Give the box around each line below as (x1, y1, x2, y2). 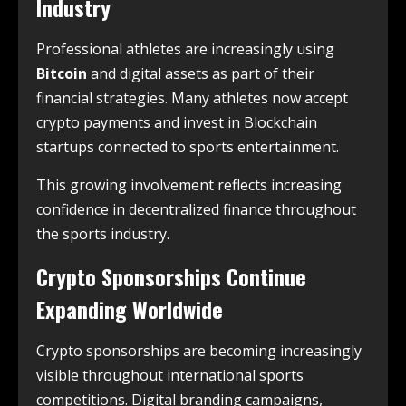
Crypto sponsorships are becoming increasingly (36, 340, 362, 361)
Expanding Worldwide (36, 292, 223, 325)
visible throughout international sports (36, 364, 304, 385)
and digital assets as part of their (87, 63, 314, 83)
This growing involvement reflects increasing (36, 174, 342, 195)
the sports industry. (36, 223, 169, 244)
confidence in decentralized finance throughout (36, 198, 356, 219)
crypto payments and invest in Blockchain (36, 111, 317, 132)
